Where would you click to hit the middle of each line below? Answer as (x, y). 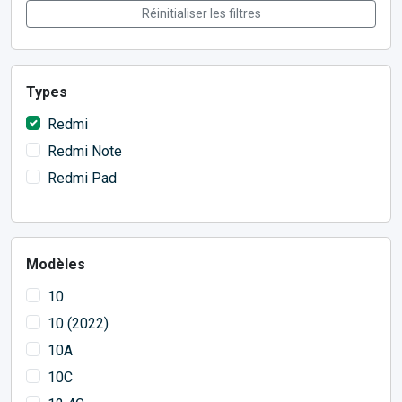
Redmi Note (85, 152)
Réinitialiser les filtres (201, 14)
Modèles (56, 265)
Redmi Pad (82, 179)
